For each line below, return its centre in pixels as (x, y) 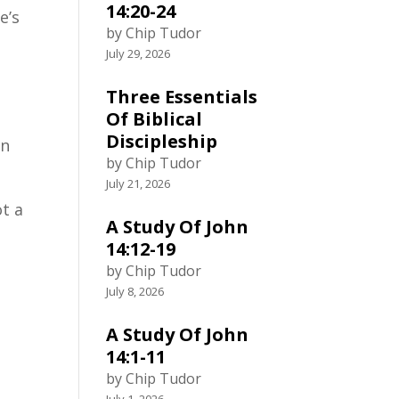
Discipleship (162, 141)
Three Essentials (182, 97)
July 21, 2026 (138, 183)
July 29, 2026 (138, 53)
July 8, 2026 (135, 291)
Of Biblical (155, 119)
